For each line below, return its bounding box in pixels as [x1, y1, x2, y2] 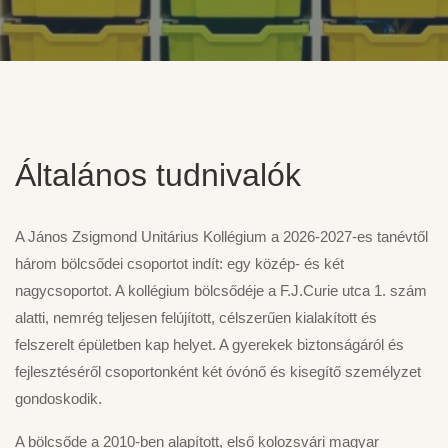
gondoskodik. [15, 390, 102, 408]
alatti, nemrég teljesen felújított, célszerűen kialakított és [15, 309, 377, 327]
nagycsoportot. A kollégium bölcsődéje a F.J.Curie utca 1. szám [15, 282, 427, 300]
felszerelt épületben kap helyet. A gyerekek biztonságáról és [15, 336, 404, 354]
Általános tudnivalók [15, 157, 301, 194]
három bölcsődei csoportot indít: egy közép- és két [15, 255, 344, 273]
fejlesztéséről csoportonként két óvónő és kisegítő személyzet [15, 363, 421, 381]
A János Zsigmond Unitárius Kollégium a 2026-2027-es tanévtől [15, 228, 428, 246]
